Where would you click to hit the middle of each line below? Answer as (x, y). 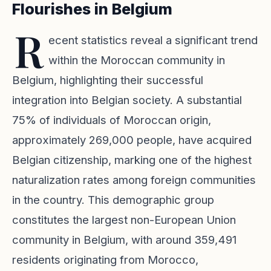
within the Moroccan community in (137, 60)
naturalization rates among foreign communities (134, 180)
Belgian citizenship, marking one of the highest (132, 160)
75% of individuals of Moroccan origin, (112, 120)
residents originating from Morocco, (105, 260)
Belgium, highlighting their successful (108, 80)
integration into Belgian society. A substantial (127, 100)
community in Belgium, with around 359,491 (124, 240)
